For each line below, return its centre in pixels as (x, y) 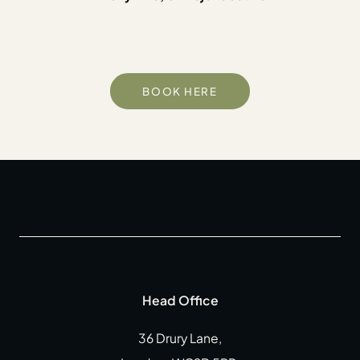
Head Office (180, 300)
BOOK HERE (180, 92)
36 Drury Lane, (180, 337)
